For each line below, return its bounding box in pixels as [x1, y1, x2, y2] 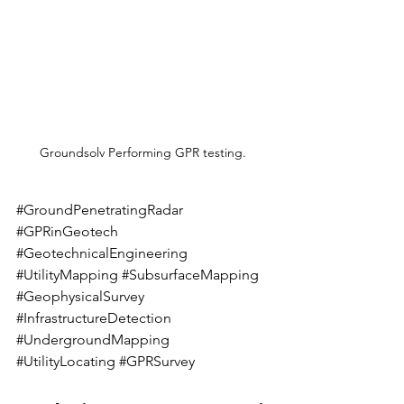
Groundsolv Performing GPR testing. [39, 143, 250, 161]
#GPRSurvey [119, 352, 195, 370]
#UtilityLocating [16, 352, 115, 370]
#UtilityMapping [16, 265, 118, 283]
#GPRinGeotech [16, 222, 118, 240]
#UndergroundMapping [16, 330, 170, 348]
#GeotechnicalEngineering [16, 243, 188, 262]
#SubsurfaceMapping [122, 265, 259, 283]
